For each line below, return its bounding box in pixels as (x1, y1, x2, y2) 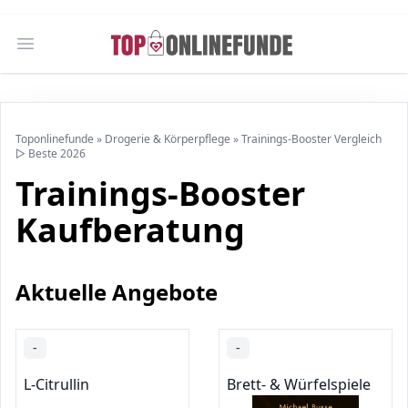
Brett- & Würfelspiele (227, 374, 371, 394)
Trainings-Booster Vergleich (241, 131, 382, 147)
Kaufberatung (15, 208, 245, 252)
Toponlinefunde (15, 131, 94, 147)
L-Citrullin (24, 374, 89, 394)
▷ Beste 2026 (15, 146, 86, 161)
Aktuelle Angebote (15, 277, 218, 307)
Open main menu (24, 43, 145, 64)
